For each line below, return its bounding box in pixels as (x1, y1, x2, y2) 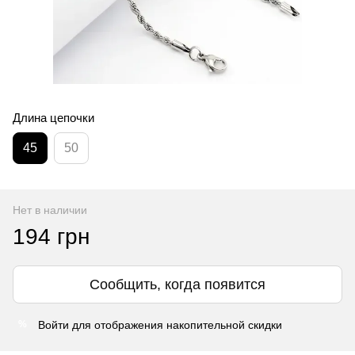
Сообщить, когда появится (90, 276, 265, 292)
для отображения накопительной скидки (69, 318, 282, 331)
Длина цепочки (13, 110, 94, 124)
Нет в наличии (13, 203, 87, 216)
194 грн (13, 223, 90, 249)
